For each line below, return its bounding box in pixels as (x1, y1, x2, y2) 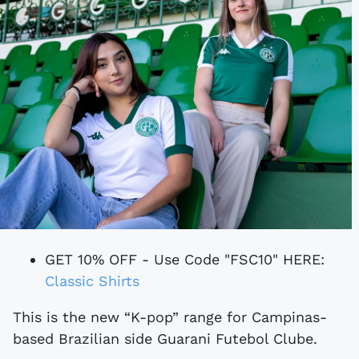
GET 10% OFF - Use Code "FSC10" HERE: (45, 250, 325, 268)
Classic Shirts (45, 272, 139, 289)
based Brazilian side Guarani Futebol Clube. (13, 329, 317, 347)
